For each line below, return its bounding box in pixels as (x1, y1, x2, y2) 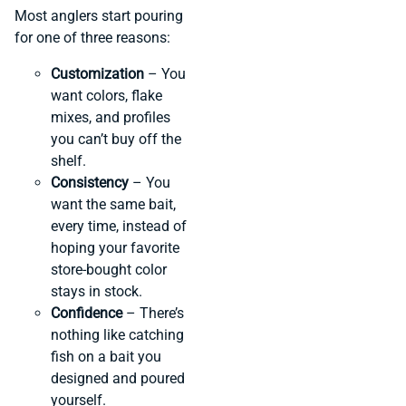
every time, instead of (51, 217, 187, 236)
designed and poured (51, 370, 185, 388)
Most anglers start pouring (14, 7, 183, 25)
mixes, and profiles (51, 109, 170, 127)
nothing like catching (51, 326, 184, 344)
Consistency (51, 174, 129, 192)
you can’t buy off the (51, 130, 181, 149)
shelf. (51, 152, 86, 170)
